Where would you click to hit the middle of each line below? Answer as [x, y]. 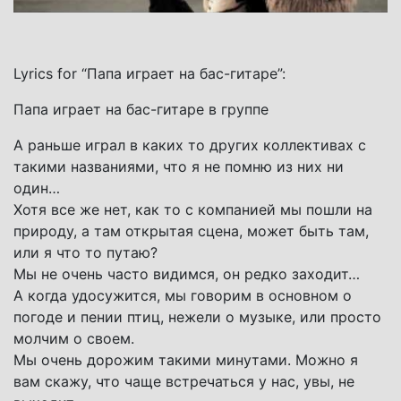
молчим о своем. [74, 338]
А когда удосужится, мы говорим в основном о [183, 295]
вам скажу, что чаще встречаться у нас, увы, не [184, 381]
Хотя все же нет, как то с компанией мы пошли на [193, 209]
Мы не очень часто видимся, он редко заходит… [187, 273]
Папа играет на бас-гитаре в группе [141, 109]
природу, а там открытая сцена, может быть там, [191, 230]
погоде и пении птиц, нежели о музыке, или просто [197, 316]
